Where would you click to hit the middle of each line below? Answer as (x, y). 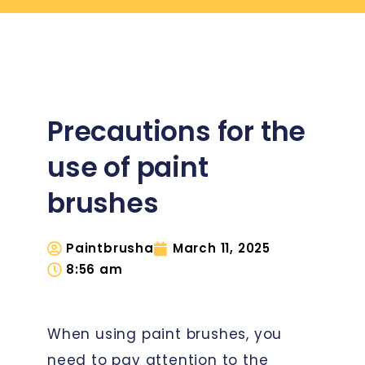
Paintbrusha (110, 248)
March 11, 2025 (222, 248)
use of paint (128, 167)
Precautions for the (177, 131)
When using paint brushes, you (165, 334)
